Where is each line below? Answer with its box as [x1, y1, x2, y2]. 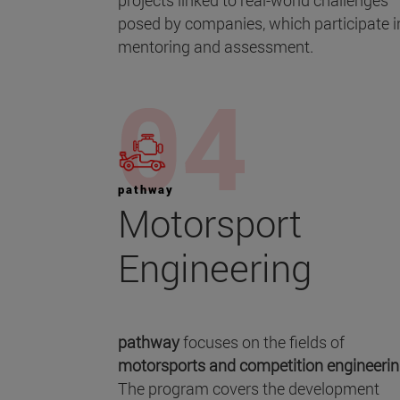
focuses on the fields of [183, 331, 345, 354]
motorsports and [118, 354, 239, 377]
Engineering [118, 243, 312, 293]
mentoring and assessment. [118, 36, 313, 58]
